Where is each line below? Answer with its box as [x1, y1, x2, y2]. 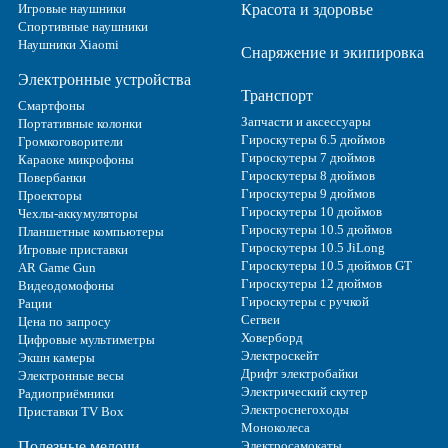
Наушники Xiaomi [18, 37, 119, 53]
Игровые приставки [18, 242, 128, 258]
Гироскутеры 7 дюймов [240, 150, 375, 166]
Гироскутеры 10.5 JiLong [240, 240, 385, 256]
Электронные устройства [18, 71, 191, 89]
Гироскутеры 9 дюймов [240, 186, 375, 202]
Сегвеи [240, 312, 280, 328]
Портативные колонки [18, 116, 142, 132]
